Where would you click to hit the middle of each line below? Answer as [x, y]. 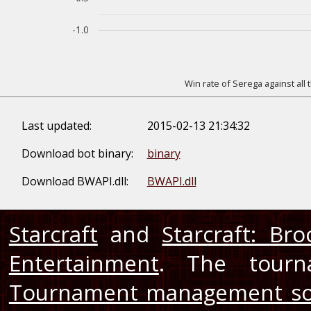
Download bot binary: [77, 154]
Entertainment [84, 263]
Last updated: [56, 126]
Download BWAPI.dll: [75, 182]
